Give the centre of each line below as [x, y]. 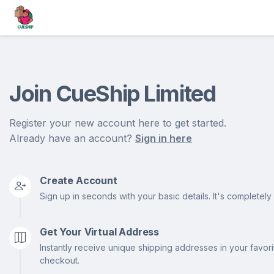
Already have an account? [72, 138]
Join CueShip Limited [113, 94]
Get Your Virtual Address [100, 232]
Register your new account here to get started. [118, 123]
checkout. [60, 260]
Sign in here [164, 138]
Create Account [79, 180]
